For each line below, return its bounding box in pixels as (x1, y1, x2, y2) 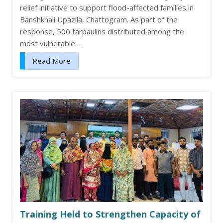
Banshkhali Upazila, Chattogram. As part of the (20, 14, 178, 25)
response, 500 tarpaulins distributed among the (20, 26, 184, 37)
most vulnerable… (20, 38, 81, 49)
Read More (32, 56, 71, 66)
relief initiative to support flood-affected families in (20, 2, 194, 13)
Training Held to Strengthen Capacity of (20, 208, 201, 221)
